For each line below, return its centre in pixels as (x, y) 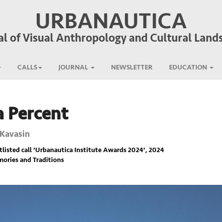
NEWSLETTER (132, 67)
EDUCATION (189, 67)
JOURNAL (74, 67)
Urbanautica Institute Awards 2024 (89, 150)
